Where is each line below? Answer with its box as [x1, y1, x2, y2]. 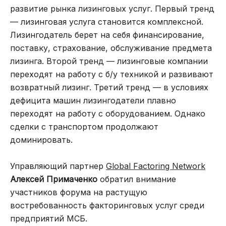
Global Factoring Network [106, 160, 205, 171]
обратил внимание [97, 174, 176, 184]
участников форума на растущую [10, 187, 147, 197]
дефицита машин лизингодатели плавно [10, 95, 176, 105]
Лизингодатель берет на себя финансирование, [10, 29, 204, 40]
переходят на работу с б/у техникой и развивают [10, 69, 213, 79]
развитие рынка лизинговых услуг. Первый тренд [10, 3, 214, 14]
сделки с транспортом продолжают [10, 121, 158, 132]
